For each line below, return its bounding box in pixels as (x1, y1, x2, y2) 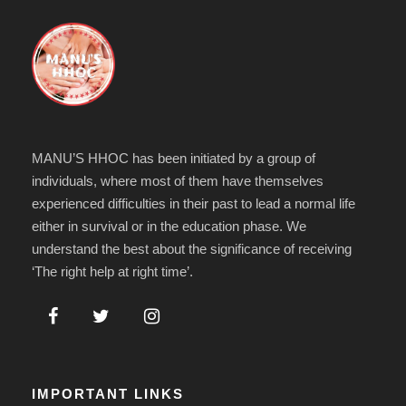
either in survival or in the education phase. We (32, 218, 306, 234)
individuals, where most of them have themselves (32, 173, 324, 188)
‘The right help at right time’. (32, 264, 193, 279)
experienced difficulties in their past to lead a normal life (32, 196, 355, 211)
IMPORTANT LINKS (32, 386, 184, 401)
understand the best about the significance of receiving (32, 241, 352, 256)
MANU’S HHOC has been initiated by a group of (32, 150, 315, 166)
